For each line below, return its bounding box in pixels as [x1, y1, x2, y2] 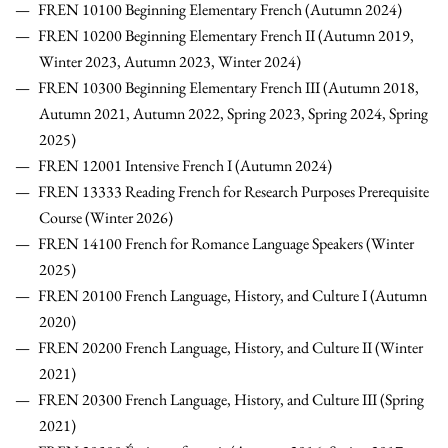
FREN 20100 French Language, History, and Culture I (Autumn [38, 285, 427, 307]
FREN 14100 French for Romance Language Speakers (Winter [38, 233, 414, 255]
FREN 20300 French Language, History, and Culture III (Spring [38, 389, 424, 411]
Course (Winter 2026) [39, 207, 173, 229]
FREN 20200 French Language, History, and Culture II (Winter [38, 337, 423, 359]
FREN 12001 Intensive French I [38, 155, 235, 177]
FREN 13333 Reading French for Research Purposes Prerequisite [38, 181, 429, 203]
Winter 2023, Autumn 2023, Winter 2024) [39, 51, 301, 73]
